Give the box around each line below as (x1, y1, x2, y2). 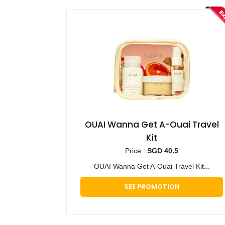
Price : (125, 146, 147, 155)
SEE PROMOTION (124, 181, 180, 191)
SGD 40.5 (147, 146, 178, 155)
